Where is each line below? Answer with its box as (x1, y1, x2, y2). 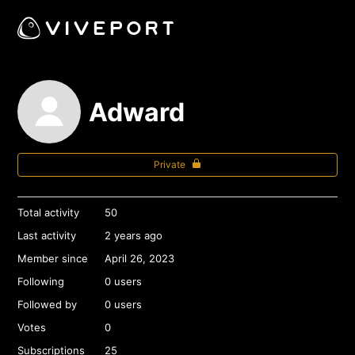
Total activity (17, 206, 80, 219)
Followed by (17, 298, 78, 311)
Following (17, 275, 65, 288)
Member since (17, 252, 89, 265)
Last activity (17, 229, 77, 242)
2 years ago (105, 229, 163, 242)
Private (154, 158, 188, 170)
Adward (89, 96, 185, 128)
